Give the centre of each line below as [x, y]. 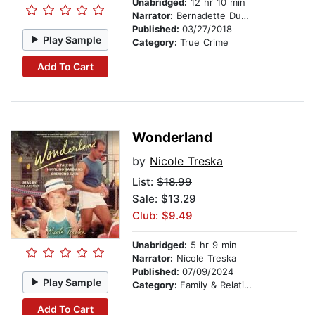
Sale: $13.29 [164, 199]
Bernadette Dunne [207, 16]
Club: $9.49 [162, 216]
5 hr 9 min [212, 245]
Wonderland [172, 138]
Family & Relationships [212, 285]
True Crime [204, 43]
